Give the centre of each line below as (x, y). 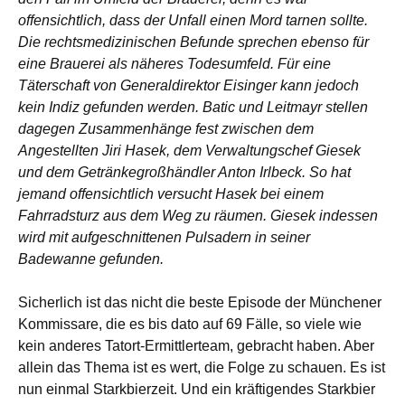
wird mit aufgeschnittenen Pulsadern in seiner (164, 237)
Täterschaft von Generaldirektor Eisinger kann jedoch (188, 85)
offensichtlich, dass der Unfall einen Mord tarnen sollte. (193, 20)
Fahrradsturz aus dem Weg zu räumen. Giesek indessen (198, 215)
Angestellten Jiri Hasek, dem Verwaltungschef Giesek (189, 150)
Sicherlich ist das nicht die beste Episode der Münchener (200, 302)
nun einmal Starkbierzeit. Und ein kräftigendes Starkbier (197, 389)
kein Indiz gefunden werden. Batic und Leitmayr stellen (193, 107)
